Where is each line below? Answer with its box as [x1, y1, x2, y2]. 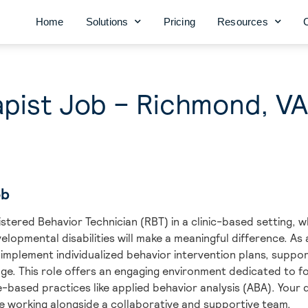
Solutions [85, 15, 129, 27]
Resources [217, 15, 268, 27]
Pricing [163, 15, 195, 27]
